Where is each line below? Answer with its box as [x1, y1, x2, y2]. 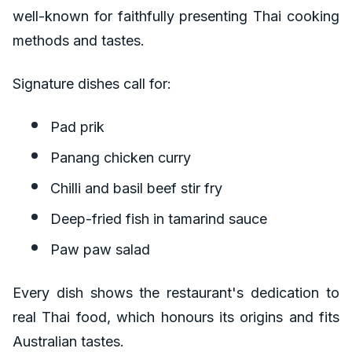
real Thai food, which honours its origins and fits [13, 309, 339, 326]
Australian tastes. [13, 333, 124, 350]
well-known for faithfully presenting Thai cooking [13, 8, 339, 25]
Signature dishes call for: [13, 75, 171, 93]
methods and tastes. [13, 32, 145, 49]
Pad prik [50, 119, 104, 136]
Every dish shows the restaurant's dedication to [13, 284, 339, 302]
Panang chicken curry [50, 149, 191, 167]
